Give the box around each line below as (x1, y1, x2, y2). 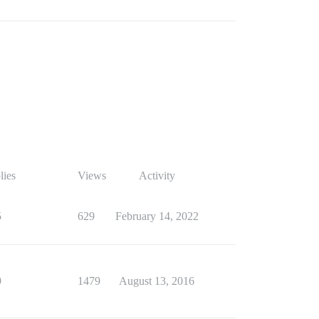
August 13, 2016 (119, 274, 194, 287)
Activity (138, 169, 175, 182)
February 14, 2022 (115, 209, 199, 222)
